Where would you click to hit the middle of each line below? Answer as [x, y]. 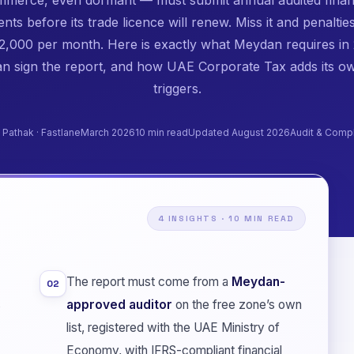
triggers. [177, 88]
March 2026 [107, 132]
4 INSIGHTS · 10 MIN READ [226, 218]
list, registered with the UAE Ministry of [173, 327]
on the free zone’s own [237, 304]
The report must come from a [149, 281]
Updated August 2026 [239, 132]
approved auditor [119, 304]
